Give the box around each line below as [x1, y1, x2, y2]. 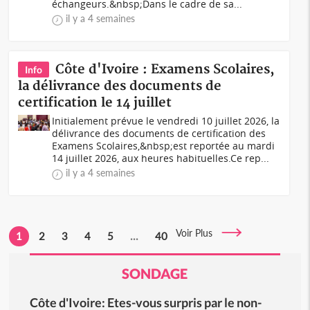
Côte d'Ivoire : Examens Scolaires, [55, 62, 275, 77]
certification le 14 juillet [18, 95, 172, 111]
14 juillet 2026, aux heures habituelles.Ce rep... [52, 152, 270, 165]
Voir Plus [176, 227, 221, 239]
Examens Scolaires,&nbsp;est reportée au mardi [52, 139, 275, 152]
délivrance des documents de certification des [52, 127, 266, 140]
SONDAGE [122, 265, 188, 282]
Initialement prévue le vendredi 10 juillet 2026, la [52, 114, 280, 127]
